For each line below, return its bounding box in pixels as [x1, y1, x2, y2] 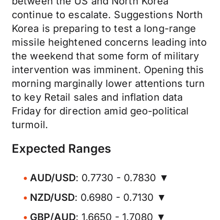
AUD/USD [30, 172, 76, 184]
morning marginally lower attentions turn [12, 78, 205, 89]
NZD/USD [30, 192, 75, 203]
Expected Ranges [12, 141, 111, 156]
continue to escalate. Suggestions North [12, 9, 203, 21]
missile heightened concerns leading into [12, 36, 207, 48]
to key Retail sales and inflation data [12, 91, 183, 103]
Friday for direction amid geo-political [12, 105, 189, 117]
